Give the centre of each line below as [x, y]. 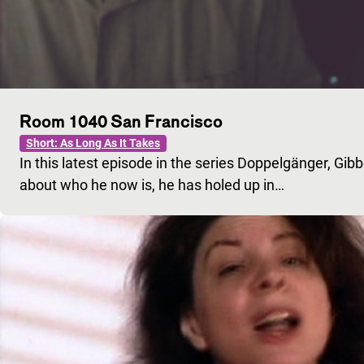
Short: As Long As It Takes [93, 143]
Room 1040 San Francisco [121, 121]
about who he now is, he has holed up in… [152, 184]
